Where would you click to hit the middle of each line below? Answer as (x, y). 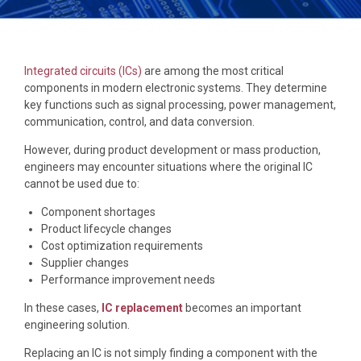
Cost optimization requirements (122, 245)
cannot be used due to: (82, 183)
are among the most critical (214, 71)
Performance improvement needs (128, 279)
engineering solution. (77, 324)
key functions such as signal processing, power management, (180, 104)
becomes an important (243, 307)
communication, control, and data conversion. (139, 121)
